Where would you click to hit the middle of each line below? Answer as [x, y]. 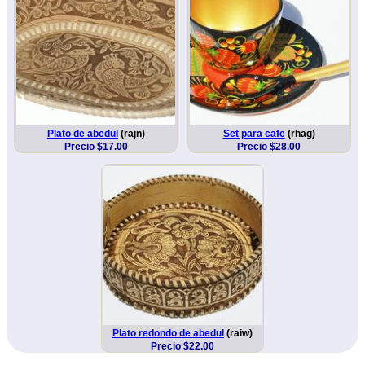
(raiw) [238, 334]
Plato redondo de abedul [168, 334]
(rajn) [131, 134]
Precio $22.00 [182, 347]
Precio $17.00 [96, 147]
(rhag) [300, 134]
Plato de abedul [82, 134]
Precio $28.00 [269, 147]
